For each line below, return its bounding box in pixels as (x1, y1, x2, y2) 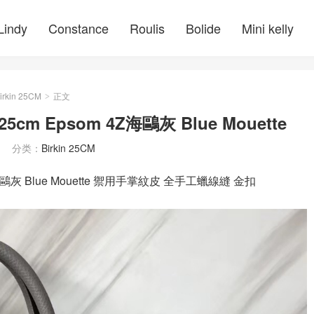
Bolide (186, 19, 221, 37)
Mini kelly (242, 19, 294, 37)
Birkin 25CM (41, 141, 95, 155)
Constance (48, 19, 109, 37)
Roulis (130, 19, 165, 37)
